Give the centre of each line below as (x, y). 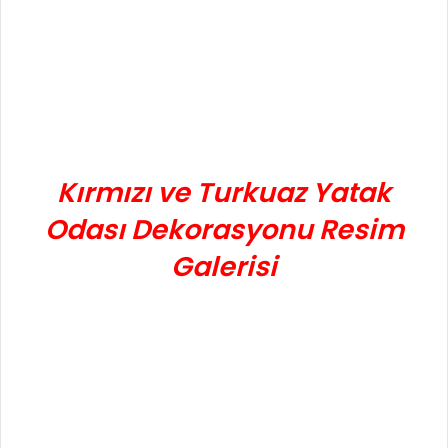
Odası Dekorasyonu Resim (224, 230)
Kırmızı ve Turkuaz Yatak (224, 193)
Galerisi (224, 267)
